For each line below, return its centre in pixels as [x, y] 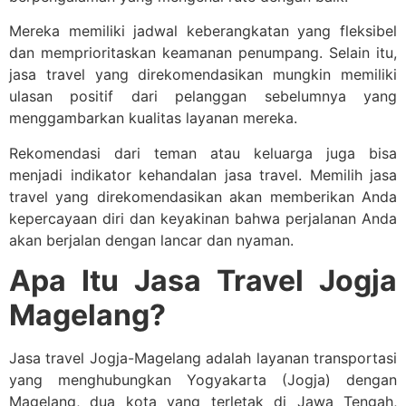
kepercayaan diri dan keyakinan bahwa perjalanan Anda [203, 218]
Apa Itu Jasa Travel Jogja [203, 281]
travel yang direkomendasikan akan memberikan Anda [203, 196]
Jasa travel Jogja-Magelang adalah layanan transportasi [203, 358]
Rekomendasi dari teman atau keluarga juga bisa [203, 153]
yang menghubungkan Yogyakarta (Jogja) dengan [203, 380]
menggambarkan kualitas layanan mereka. [153, 118]
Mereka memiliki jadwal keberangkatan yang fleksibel [203, 31]
